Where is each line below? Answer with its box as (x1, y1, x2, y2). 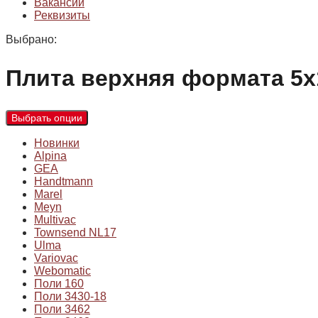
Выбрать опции (11, 112, 82, 124)
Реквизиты (34, 9, 90, 21)
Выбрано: (6, 33, 57, 45)
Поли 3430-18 (34, 290, 106, 303)
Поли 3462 (34, 303, 90, 316)
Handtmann (34, 175, 93, 188)
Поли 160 (34, 278, 84, 290)
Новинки (34, 137, 79, 150)
